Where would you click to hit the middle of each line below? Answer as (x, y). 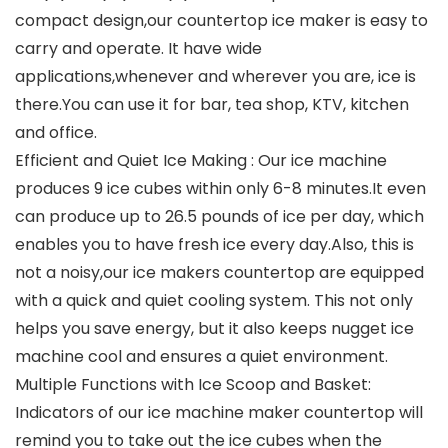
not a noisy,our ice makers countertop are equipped (219, 273)
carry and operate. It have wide (138, 49)
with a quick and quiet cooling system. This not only (214, 301)
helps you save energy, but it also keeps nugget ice (214, 329)
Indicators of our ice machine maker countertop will (219, 413)
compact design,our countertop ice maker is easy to (221, 21)
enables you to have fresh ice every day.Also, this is (214, 245)
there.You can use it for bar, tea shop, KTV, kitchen (212, 105)
